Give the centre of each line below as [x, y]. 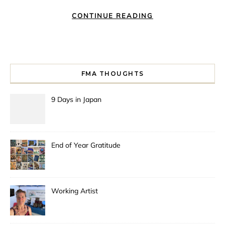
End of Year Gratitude [86, 145]
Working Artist [75, 191]
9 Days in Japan [76, 100]
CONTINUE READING [113, 16]
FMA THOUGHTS [113, 74]
